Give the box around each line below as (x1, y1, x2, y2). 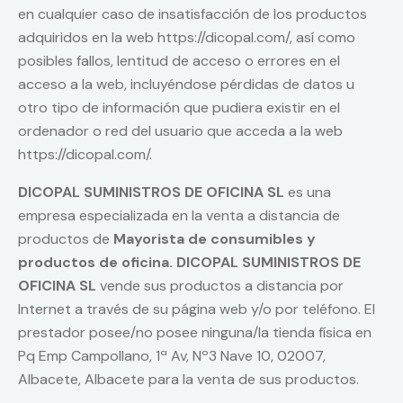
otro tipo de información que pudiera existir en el (18, 98, 340, 118)
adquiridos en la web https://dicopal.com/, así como (18, 28, 355, 48)
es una (284, 183, 331, 202)
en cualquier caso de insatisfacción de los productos (18, 4, 367, 24)
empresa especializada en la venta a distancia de (18, 206, 340, 226)
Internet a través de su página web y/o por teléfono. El (18, 300, 375, 319)
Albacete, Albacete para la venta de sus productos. (18, 370, 359, 390)
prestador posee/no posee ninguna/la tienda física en (18, 323, 372, 343)
